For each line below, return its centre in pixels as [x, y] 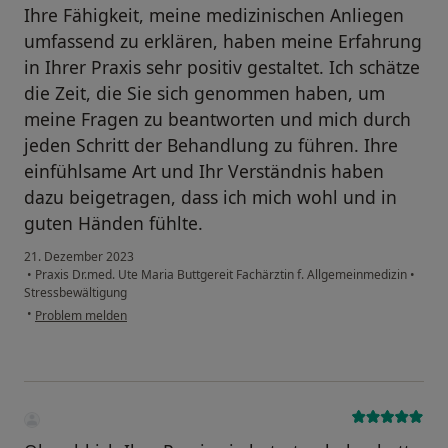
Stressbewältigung [75, 292]
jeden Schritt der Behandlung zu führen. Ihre [211, 144]
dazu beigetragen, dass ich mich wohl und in [210, 196]
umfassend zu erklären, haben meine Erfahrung [223, 40]
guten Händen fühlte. [113, 222]
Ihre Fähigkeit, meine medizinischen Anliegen [214, 14]
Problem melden [81, 315]
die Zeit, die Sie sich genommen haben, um [204, 92]
